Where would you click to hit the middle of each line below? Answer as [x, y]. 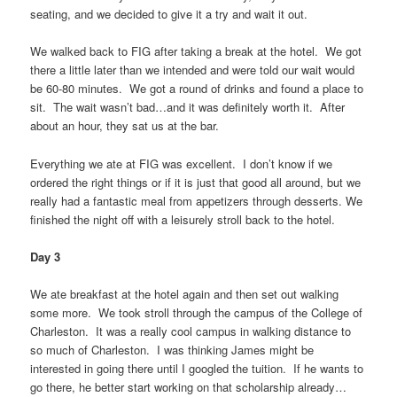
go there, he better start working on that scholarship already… [189, 386]
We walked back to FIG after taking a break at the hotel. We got [196, 51]
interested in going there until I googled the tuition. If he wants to [197, 368]
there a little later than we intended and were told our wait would [193, 70]
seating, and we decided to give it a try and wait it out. [169, 14]
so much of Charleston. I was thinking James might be [172, 349]
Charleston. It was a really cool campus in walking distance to [191, 331]
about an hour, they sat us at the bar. [125, 126]
